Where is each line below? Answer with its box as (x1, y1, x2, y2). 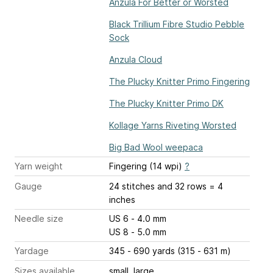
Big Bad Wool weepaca (109, 142, 203, 153)
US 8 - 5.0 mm (131, 227, 166, 238)
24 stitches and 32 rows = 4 (109, 181, 223, 192)
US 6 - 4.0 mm (131, 213, 166, 224)
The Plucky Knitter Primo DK (109, 98, 224, 109)
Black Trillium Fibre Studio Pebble (109, 19, 244, 30)
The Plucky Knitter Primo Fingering (109, 76, 250, 87)
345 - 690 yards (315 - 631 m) (109, 246, 231, 257)
